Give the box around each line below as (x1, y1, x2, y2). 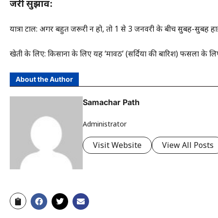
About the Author (16, 74, 73, 83)
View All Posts (162, 140, 214, 151)
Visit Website (93, 140, 142, 151)
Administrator (83, 119, 127, 129)
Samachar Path (83, 97, 140, 107)
